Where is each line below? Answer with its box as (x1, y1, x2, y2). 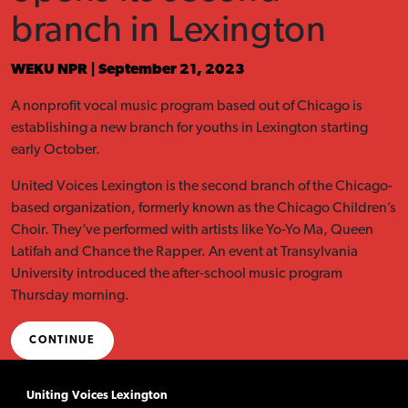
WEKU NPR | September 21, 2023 (11, 63, 245, 78)
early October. (11, 143, 100, 158)
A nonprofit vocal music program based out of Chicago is (11, 99, 362, 115)
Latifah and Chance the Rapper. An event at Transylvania (11, 245, 358, 260)
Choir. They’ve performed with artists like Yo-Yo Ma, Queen (11, 223, 373, 239)
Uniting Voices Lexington (25, 389, 171, 402)
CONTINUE (29, 334, 96, 346)
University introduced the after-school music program (11, 267, 342, 282)
